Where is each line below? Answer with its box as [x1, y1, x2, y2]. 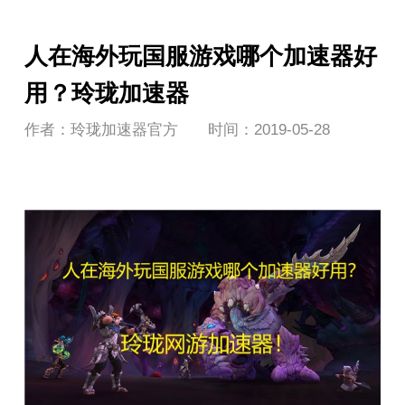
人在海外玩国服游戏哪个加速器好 [24, 42, 377, 70]
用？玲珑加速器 [24, 79, 189, 107]
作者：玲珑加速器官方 [24, 120, 178, 138]
